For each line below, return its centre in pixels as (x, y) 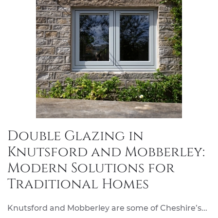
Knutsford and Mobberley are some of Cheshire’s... (107, 208)
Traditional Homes (78, 184)
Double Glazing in (75, 136)
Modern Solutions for (91, 168)
